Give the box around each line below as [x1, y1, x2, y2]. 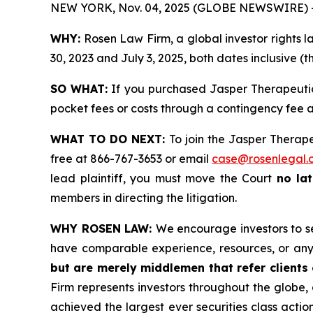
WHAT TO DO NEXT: [50, 131, 166, 146]
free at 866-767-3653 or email [50, 151, 212, 166]
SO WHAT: [50, 81, 108, 96]
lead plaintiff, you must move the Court [50, 170, 277, 185]
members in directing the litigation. [50, 190, 237, 205]
